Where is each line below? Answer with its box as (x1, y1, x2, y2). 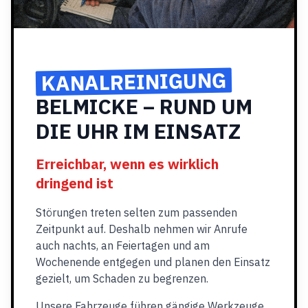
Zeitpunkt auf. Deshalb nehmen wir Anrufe (36, 222, 247, 236)
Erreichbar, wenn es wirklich (36, 155, 219, 173)
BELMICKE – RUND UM (36, 93, 252, 120)
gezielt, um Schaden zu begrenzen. (36, 272, 208, 285)
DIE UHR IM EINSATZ (36, 118, 241, 144)
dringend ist (36, 174, 113, 192)
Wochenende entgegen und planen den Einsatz (36, 255, 270, 269)
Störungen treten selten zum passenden (36, 206, 237, 219)
